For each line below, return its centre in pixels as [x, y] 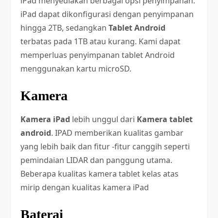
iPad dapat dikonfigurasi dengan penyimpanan [107, 14]
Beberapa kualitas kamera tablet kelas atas [100, 174]
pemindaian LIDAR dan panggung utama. [97, 160]
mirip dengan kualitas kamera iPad [85, 187]
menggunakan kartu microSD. [76, 69]
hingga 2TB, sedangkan [65, 28]
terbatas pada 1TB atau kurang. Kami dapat [101, 41]
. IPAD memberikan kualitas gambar [118, 133]
